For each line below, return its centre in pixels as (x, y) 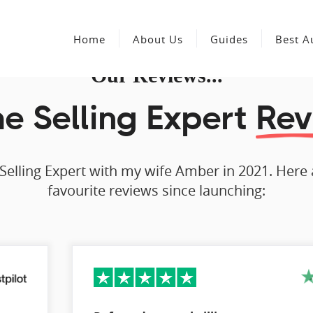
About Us (158, 39)
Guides (229, 39)
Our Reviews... (156, 75)
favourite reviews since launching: (156, 190)
